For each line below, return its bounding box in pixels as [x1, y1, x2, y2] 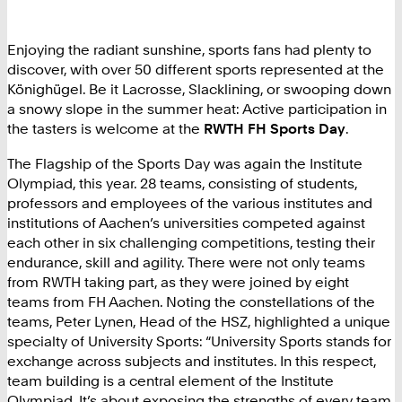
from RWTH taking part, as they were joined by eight [7, 272, 349, 291]
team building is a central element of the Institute [7, 371, 334, 389]
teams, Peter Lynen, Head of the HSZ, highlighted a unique [7, 311, 390, 330]
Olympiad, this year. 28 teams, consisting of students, [7, 173, 357, 192]
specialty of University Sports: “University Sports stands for [7, 331, 391, 350]
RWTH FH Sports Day [204, 119, 345, 138]
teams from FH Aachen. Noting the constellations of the [7, 292, 375, 310]
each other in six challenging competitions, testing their [7, 232, 375, 251]
